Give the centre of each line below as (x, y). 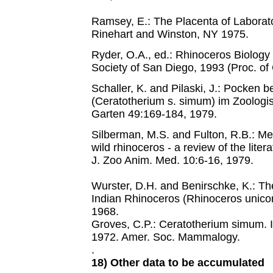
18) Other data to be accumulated (178, 263)
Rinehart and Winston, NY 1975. (170, 34)
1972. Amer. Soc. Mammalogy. (166, 237)
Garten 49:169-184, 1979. (154, 114)
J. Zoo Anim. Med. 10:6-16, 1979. (172, 160)
